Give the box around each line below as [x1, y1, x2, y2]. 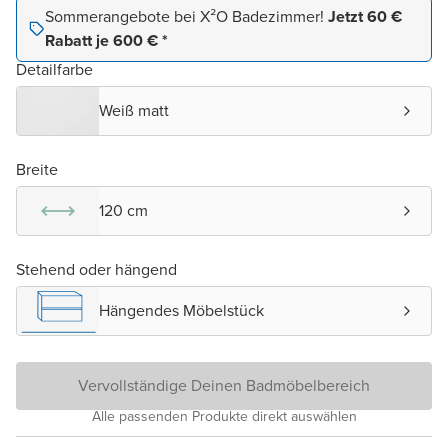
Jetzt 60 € [328, 5, 402, 29]
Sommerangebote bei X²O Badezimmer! [45, 5, 328, 29]
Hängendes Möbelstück [99, 299, 264, 323]
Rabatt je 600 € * [45, 29, 168, 53]
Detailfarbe [16, 58, 93, 82]
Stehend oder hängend [16, 258, 177, 282]
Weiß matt [99, 99, 169, 123]
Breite [16, 158, 58, 182]
